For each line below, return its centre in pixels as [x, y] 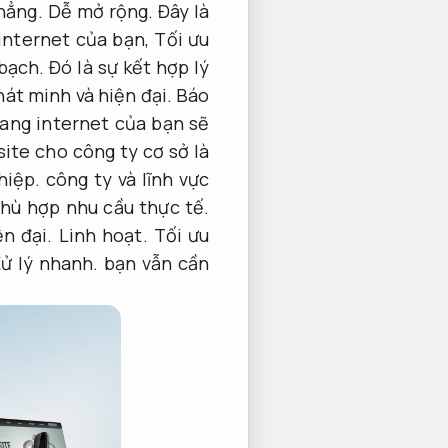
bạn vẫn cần [154, 263]
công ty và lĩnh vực [125, 179]
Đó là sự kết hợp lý [127, 67]
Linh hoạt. [103, 235]
